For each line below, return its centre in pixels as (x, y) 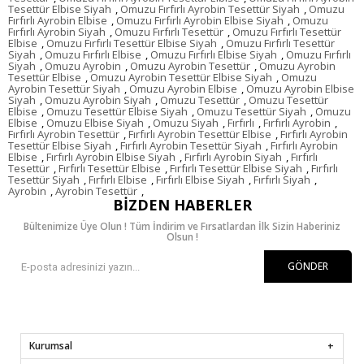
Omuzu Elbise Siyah (95, 123)
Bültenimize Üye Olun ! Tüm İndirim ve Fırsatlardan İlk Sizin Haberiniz (182, 227)
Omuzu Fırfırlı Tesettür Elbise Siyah (132, 43)
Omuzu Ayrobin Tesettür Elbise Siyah (181, 78)
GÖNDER (308, 266)
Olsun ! (182, 237)
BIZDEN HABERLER (182, 205)
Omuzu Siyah (186, 123)
